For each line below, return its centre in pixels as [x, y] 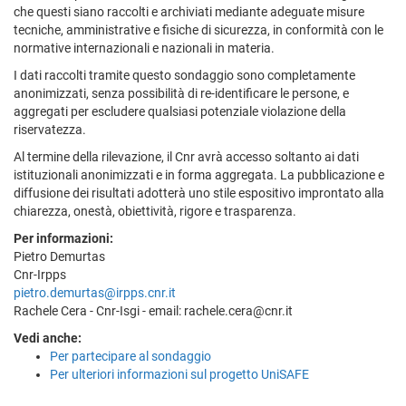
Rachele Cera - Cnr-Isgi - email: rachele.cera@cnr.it [153, 310]
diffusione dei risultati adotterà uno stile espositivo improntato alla [199, 193]
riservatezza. [50, 129]
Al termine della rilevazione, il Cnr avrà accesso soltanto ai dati [186, 156]
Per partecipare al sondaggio [130, 356]
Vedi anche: [48, 338]
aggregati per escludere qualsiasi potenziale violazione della [180, 111]
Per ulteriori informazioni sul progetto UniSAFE [179, 374]
